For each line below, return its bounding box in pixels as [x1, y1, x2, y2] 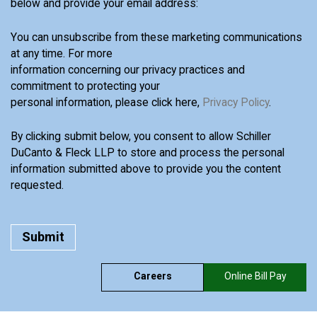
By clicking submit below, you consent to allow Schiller [11, 129, 271, 144]
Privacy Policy [202, 96, 269, 110]
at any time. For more [11, 47, 113, 61]
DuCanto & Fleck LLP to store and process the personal [11, 146, 284, 160]
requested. [11, 178, 64, 192]
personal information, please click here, [11, 96, 202, 110]
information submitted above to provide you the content [11, 162, 281, 176]
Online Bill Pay [224, 270, 287, 282]
